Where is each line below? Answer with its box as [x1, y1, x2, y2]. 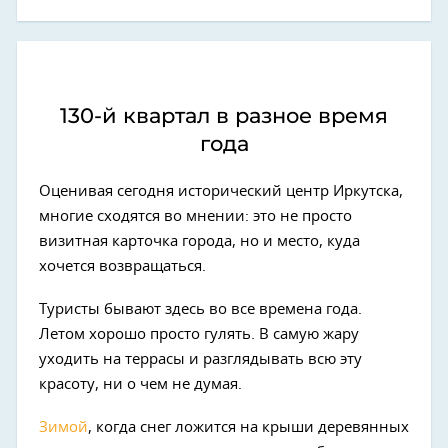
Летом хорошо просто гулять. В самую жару [39, 326, 359, 342]
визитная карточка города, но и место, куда [39, 233, 360, 249]
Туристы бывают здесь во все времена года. [39, 301, 362, 317]
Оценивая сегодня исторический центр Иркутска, [39, 183, 403, 199]
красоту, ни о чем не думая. [39, 376, 242, 392]
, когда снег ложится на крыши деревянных [88, 419, 409, 435]
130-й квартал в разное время [60, 102, 388, 128]
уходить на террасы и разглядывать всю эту [39, 351, 362, 367]
